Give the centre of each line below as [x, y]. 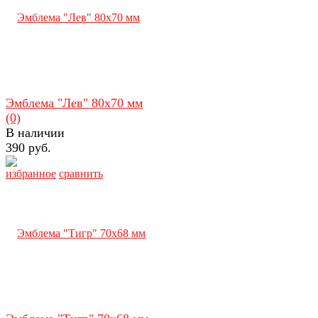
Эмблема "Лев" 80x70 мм [74, 103]
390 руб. [28, 147]
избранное [31, 173]
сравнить [81, 173]
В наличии [35, 132]
